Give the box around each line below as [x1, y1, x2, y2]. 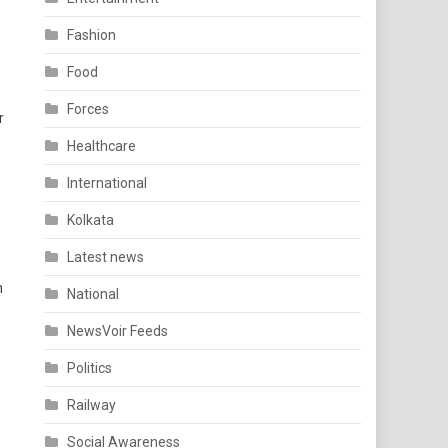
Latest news [67, 249, 145, 265]
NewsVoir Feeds [67, 323, 169, 339]
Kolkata [67, 212, 115, 228]
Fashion [67, 27, 117, 43]
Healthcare [67, 138, 137, 154]
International [67, 175, 148, 191]
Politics [67, 360, 113, 376]
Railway [67, 397, 117, 413]
